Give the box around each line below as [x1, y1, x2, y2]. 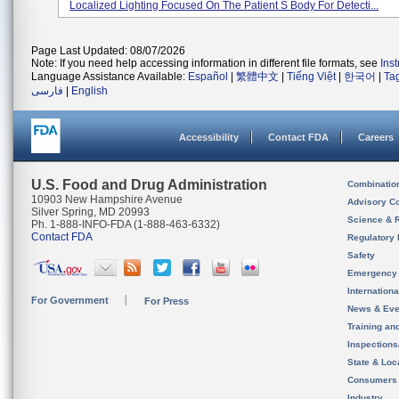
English [71, 85, 108, 97]
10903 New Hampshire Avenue [31, 193, 183, 206]
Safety [347, 250, 375, 260]
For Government [31, 295, 109, 305]
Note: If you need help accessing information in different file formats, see [31, 57, 380, 69]
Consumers [347, 375, 397, 385]
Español [188, 70, 228, 83]
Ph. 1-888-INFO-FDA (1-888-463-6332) [31, 218, 220, 231]
